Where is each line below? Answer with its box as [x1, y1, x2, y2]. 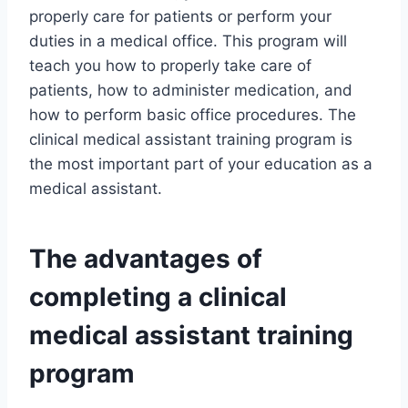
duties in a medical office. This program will [29, 32, 347, 51]
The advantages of [29, 243, 262, 275]
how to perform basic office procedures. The [29, 106, 356, 125]
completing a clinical [29, 281, 287, 313]
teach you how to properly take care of [29, 56, 311, 76]
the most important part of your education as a [29, 155, 372, 174]
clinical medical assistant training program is [29, 130, 352, 149]
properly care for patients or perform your [29, 7, 331, 26]
